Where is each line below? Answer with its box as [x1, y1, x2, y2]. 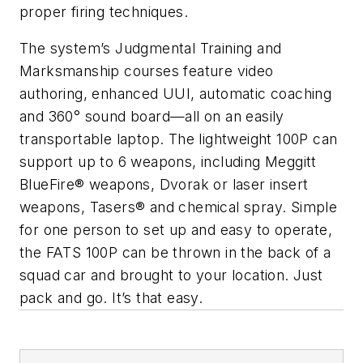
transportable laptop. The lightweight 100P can [19, 130, 338, 148]
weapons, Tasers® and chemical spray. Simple [19, 199, 338, 216]
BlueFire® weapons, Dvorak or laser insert [19, 176, 309, 194]
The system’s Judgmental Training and [19, 40, 282, 58]
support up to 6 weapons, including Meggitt [19, 153, 317, 171]
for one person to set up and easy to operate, [19, 221, 332, 239]
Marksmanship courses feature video [19, 62, 274, 80]
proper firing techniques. [19, 2, 188, 20]
